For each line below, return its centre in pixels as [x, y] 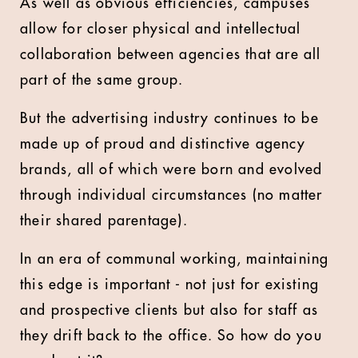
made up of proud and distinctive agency [163, 144]
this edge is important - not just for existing [170, 284]
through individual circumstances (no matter [171, 195]
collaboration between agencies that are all [171, 54]
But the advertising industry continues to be [169, 118]
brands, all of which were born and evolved [171, 169]
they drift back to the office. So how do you [171, 336]
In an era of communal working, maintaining [175, 259]
